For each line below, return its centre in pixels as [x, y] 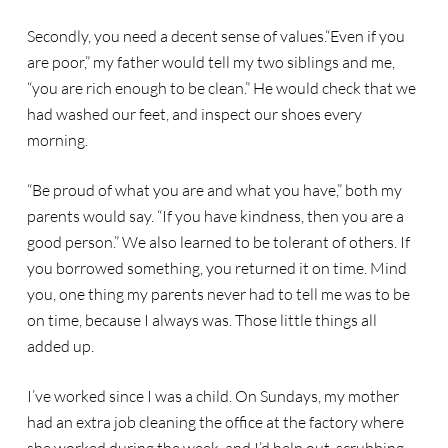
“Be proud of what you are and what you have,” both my [214, 190]
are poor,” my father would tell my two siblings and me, [210, 62]
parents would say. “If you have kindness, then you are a [215, 216]
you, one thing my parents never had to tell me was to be [218, 294]
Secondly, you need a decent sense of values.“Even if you [215, 36]
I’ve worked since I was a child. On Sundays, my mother [212, 396]
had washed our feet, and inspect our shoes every [194, 114]
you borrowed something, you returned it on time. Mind [216, 268]
